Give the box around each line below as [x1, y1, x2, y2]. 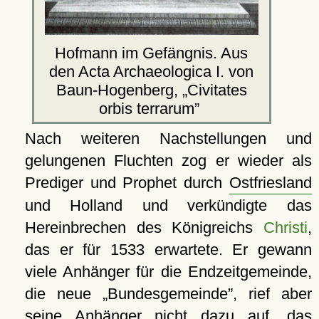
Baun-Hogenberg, [56, 80, 182, 99]
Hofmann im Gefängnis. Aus [55, 43, 249, 62]
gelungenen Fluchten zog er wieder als [24, 151, 312, 169]
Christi [263, 218, 308, 236]
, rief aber [232, 284, 312, 303]
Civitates [187, 80, 247, 99]
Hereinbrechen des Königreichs [24, 218, 263, 236]
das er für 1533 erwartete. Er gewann [24, 240, 312, 258]
